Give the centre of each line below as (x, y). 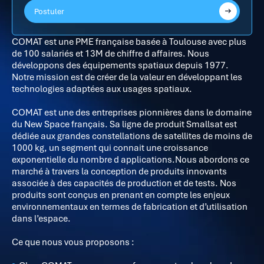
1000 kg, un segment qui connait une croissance (110, 147)
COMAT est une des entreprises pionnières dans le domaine (132, 112)
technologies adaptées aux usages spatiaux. (102, 88)
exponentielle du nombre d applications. (93, 159)
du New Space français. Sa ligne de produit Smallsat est (124, 124)
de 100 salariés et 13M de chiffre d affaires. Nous (110, 53)
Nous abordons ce (212, 159)
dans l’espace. (41, 218)
